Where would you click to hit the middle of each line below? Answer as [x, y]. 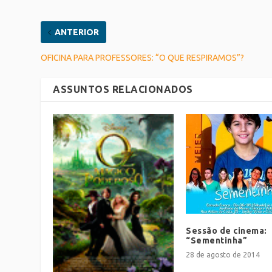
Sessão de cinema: [226, 231]
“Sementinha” [216, 241]
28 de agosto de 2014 [223, 255]
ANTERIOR [77, 32]
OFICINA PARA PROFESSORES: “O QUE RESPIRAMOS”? [143, 58]
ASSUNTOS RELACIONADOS [123, 90]
